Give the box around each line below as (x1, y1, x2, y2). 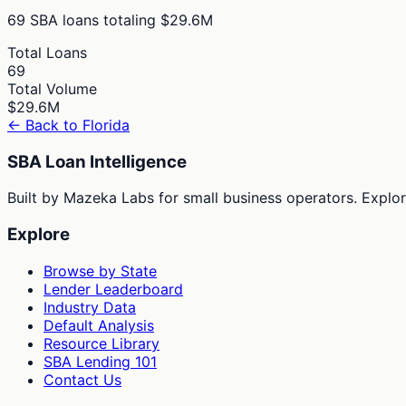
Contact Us (43, 370, 121, 389)
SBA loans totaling (25, 10, 156, 29)
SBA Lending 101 (43, 352, 157, 371)
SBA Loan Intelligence (7, 150, 187, 172)
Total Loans (7, 43, 87, 62)
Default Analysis (43, 315, 154, 334)
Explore (7, 224, 70, 246)
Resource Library (43, 333, 159, 353)
